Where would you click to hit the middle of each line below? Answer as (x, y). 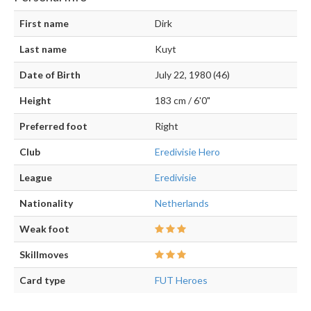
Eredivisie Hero (187, 152)
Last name (43, 49)
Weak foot (44, 229)
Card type (42, 280)
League (36, 178)
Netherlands (182, 203)
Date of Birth (50, 75)
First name (44, 24)
